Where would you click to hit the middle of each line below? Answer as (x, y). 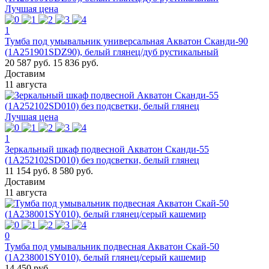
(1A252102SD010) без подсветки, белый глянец (102, 160)
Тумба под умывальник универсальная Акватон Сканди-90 (126, 41)
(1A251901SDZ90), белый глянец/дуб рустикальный (112, 52)
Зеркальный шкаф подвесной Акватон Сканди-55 (107, 149)
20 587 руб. (28, 62)
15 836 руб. (76, 62)
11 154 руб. (27, 171)
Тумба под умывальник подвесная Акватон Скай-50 (112, 246)
